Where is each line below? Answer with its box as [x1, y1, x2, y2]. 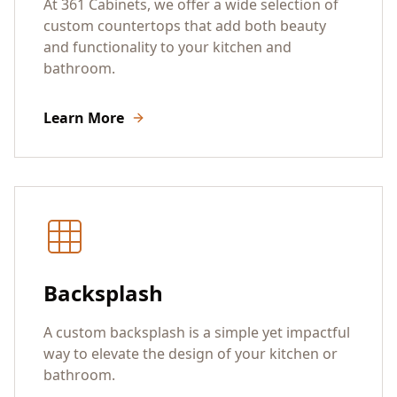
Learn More [43, 107, 124, 128]
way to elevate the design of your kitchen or [43, 343, 338, 363]
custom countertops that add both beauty [43, 15, 326, 35]
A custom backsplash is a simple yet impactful [43, 322, 350, 342]
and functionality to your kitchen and [43, 36, 292, 57]
